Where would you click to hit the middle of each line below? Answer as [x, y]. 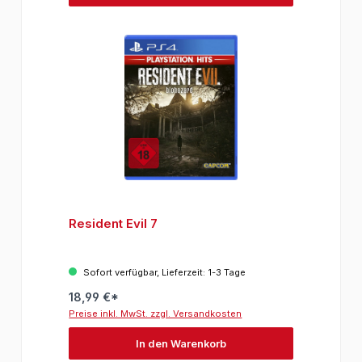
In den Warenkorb [181, 343]
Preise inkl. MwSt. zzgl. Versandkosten [156, 314]
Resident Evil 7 [114, 224]
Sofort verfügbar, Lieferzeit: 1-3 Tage [164, 273]
